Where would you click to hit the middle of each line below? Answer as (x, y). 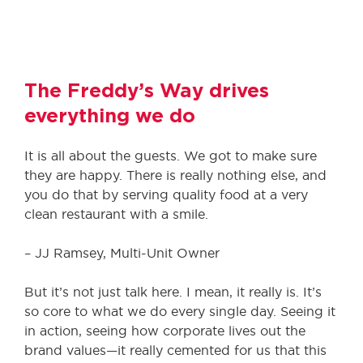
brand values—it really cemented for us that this (175, 350)
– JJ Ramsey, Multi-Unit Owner (122, 253)
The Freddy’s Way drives (147, 92)
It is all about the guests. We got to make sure (171, 156)
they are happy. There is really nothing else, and (175, 175)
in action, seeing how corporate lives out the (165, 331)
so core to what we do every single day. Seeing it (180, 311)
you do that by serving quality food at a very (166, 194)
